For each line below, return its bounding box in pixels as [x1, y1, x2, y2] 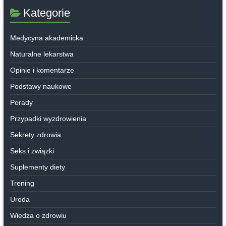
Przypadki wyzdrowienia [10, 115, 86, 123]
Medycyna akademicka [10, 34, 83, 42]
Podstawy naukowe [10, 82, 72, 91]
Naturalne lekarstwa [10, 50, 74, 59]
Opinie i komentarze [10, 66, 74, 75]
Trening [10, 179, 34, 188]
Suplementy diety [10, 163, 65, 172]
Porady [10, 98, 33, 107]
